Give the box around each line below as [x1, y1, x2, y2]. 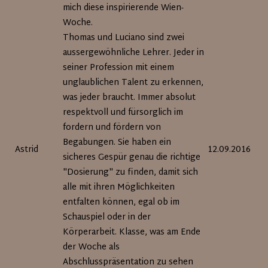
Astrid [15, 142, 39, 157]
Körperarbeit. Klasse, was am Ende [63, 225, 201, 240]
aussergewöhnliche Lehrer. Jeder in [63, 45, 205, 60]
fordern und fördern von [63, 120, 162, 135]
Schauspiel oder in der [63, 210, 151, 225]
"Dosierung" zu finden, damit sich [63, 165, 199, 180]
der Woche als [63, 240, 120, 255]
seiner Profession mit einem [63, 60, 175, 75]
